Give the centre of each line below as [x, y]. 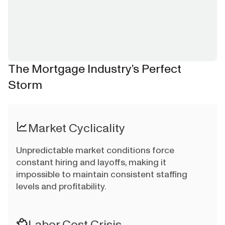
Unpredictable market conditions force [95, 150]
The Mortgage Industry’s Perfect [95, 69]
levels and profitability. [61, 187]
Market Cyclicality [77, 128]
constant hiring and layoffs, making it [91, 162]
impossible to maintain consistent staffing [102, 175]
